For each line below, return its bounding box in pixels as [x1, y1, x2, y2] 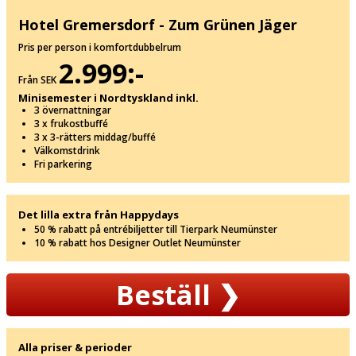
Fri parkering [34, 157, 92, 171]
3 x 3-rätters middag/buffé [34, 130, 156, 144]
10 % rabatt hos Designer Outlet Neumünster [34, 235, 241, 250]
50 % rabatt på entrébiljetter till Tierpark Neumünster [34, 222, 277, 236]
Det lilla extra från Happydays [18, 207, 179, 222]
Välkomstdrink [34, 143, 100, 157]
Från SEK [18, 72, 59, 87]
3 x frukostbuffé [34, 116, 108, 130]
